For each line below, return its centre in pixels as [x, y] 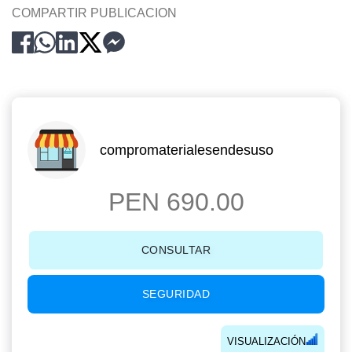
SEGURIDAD [176, 294]
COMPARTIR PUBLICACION [94, 13]
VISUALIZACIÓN [266, 342]
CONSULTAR [176, 250]
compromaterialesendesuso [187, 150]
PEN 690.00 [176, 202]
